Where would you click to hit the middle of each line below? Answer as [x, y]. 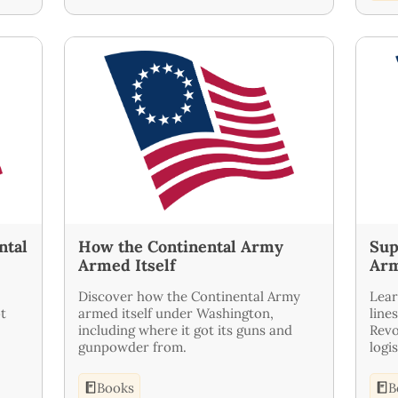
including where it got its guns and [185, 330]
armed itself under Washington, [176, 313]
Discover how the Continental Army [189, 296]
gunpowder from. [132, 346]
